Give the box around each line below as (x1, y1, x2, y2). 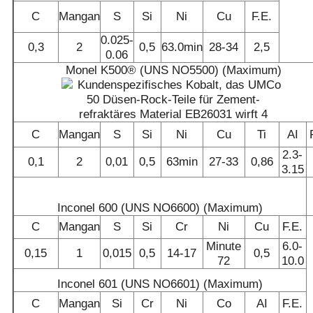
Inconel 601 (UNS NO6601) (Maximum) (57, 277, 263, 291)
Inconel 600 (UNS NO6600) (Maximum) (57, 201, 263, 215)
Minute (206, 239, 242, 254)
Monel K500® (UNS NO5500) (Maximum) (65, 63, 282, 78)
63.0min (161, 40, 203, 54)
